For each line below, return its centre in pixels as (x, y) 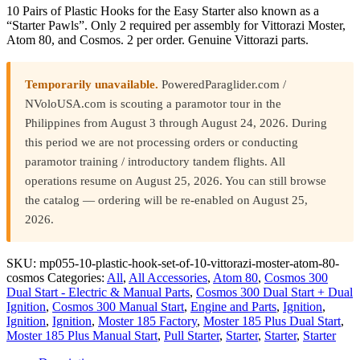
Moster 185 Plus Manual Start (82, 336)
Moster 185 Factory (147, 321)
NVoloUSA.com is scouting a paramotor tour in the (153, 104)
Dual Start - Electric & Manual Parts (98, 292)
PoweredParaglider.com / (222, 85)
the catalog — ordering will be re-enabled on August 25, (166, 200)
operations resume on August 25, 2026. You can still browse (176, 181)
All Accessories (168, 278)
